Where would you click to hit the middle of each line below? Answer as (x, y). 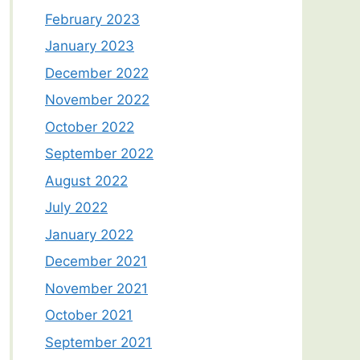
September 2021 (98, 342)
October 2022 (90, 127)
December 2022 (97, 73)
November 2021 (96, 288)
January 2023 (90, 46)
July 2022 (76, 208)
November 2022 (97, 100)
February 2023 (92, 19)
